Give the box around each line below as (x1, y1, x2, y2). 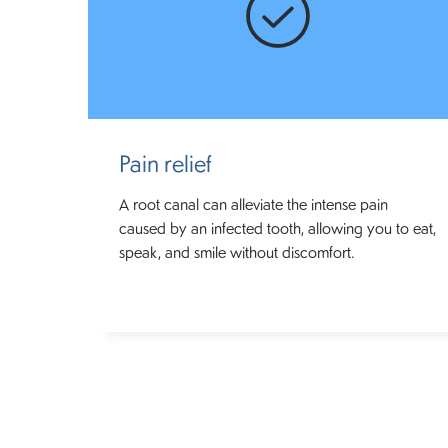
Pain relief (118, 145, 211, 179)
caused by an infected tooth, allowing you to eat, (118, 215, 436, 239)
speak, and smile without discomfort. (118, 239, 355, 263)
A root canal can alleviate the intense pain (118, 191, 388, 215)
